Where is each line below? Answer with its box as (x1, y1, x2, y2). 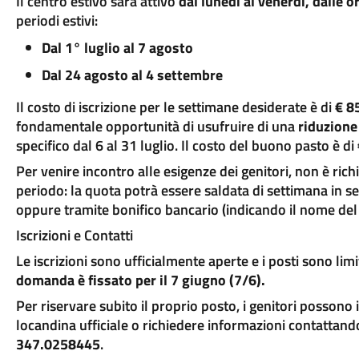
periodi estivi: (15, 10, 98, 31)
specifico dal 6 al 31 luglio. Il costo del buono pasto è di (15, 135, 357, 156)
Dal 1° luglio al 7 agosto (41, 37, 193, 58)
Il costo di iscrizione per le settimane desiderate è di (15, 96, 335, 118)
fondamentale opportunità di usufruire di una (15, 115, 298, 137)
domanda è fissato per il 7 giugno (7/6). (15, 269, 265, 291)
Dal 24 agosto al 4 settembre (41, 64, 223, 86)
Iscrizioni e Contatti (15, 224, 133, 246)
